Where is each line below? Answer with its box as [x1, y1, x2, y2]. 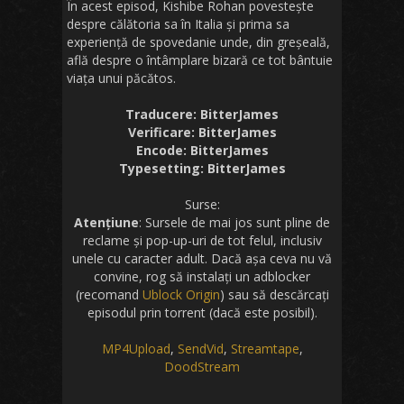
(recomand [75, 286, 142, 304]
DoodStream [164, 358, 240, 376]
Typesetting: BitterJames [118, 160, 286, 178]
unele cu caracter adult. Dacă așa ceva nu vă [72, 250, 332, 268]
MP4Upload [101, 340, 170, 358]
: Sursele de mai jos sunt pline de [139, 214, 330, 232]
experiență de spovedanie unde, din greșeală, [67, 33, 330, 51]
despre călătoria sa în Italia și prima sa [67, 15, 289, 33]
